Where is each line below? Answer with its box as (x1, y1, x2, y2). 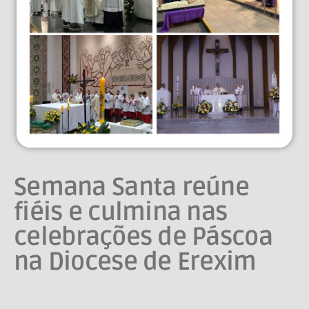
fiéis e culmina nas (14, 197, 228, 228)
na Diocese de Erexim (14, 247, 257, 277)
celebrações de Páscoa (14, 222, 272, 252)
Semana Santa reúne (14, 172, 250, 203)
